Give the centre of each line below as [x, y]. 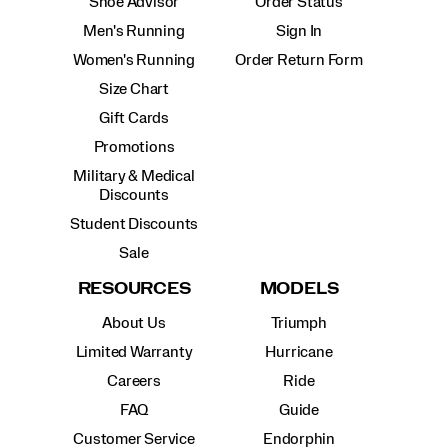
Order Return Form [299, 59]
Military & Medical [134, 175]
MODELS [299, 288]
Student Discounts [134, 223]
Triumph [299, 322]
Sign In [299, 30]
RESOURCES [134, 288]
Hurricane [299, 351]
